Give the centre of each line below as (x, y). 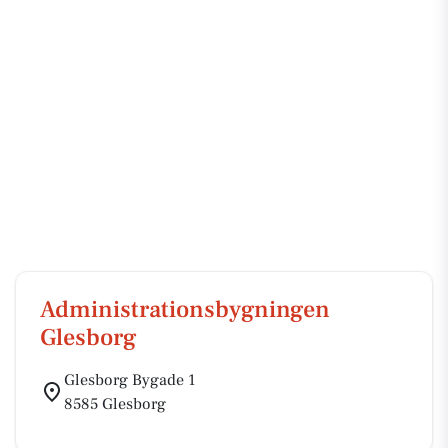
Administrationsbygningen (185, 309)
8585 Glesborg (115, 404)
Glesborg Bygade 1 (130, 380)
